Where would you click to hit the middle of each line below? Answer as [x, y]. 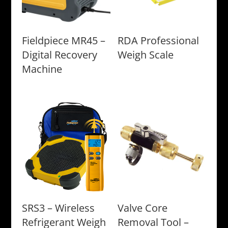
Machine [42, 69]
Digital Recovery [59, 54]
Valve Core [143, 208]
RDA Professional [159, 40]
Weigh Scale [146, 54]
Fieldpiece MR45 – [63, 40]
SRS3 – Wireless [58, 208]
